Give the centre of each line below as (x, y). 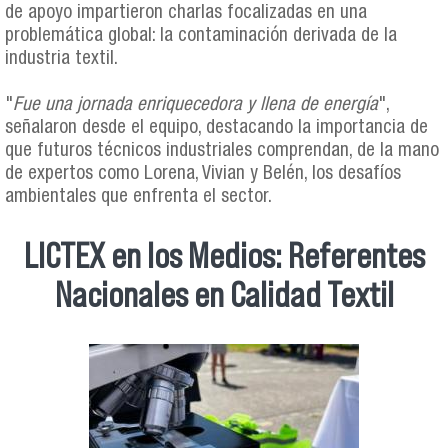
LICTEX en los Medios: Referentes (224, 256)
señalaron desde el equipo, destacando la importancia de (216, 128)
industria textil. (61, 59)
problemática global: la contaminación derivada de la (201, 36)
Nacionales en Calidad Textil (224, 295)
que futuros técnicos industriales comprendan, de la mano (222, 151)
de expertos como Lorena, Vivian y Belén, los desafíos (203, 174)
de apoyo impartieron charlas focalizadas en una (186, 13)
